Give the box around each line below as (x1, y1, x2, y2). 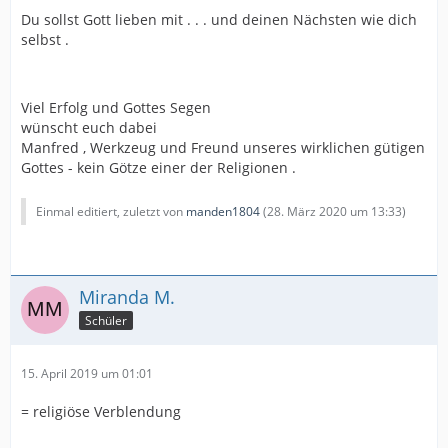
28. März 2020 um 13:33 (267, 203, 402, 220)
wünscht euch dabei (21, 118, 157, 137)
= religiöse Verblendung (21, 402, 181, 421)
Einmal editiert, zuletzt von (36, 203, 186, 220)
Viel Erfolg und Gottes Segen (21, 98, 211, 117)
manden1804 (186, 203, 260, 220)
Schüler (85, 311, 127, 329)
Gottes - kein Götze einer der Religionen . (21, 158, 296, 177)
